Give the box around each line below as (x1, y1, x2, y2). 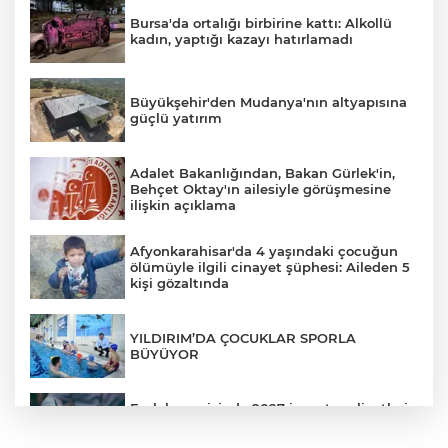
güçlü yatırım (130, 109, 222, 126)
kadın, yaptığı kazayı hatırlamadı (130, 31, 353, 48)
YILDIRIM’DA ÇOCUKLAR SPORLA (130, 329, 356, 346)
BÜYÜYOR (130, 345, 199, 362)
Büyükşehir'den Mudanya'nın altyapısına (130, 93, 407, 110)
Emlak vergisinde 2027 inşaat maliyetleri (130, 400, 408, 417)
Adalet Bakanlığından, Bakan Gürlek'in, (130, 164, 395, 181)
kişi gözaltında (130, 275, 229, 292)
